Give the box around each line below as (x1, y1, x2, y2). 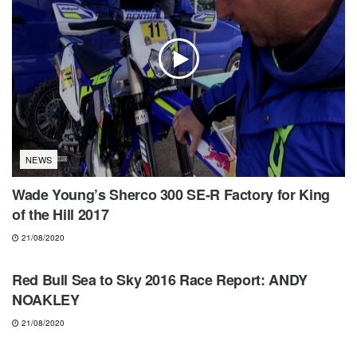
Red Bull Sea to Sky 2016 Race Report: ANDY (12, 269, 308, 291)
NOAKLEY (12, 289, 80, 311)
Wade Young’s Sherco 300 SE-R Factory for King (12, 184, 330, 206)
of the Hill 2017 (12, 204, 109, 226)
